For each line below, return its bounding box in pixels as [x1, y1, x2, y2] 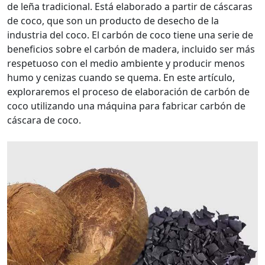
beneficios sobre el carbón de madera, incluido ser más [7, 43, 255, 56]
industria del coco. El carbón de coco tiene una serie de [7, 28, 253, 41]
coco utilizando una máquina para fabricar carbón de [7, 99, 245, 112]
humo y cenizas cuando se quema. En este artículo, [7, 71, 235, 84]
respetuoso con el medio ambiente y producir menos [7, 57, 245, 70]
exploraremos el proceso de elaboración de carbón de [7, 85, 250, 98]
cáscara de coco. [7, 114, 81, 127]
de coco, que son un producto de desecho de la [7, 14, 219, 27]
